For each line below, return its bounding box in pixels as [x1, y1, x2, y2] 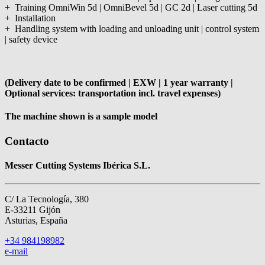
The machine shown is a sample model [5, 111, 157, 122]
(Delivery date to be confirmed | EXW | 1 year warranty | [5, 77, 233, 88]
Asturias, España [5, 215, 67, 226]
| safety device [5, 34, 57, 44]
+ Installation [5, 12, 56, 23]
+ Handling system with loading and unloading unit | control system [5, 23, 259, 34]
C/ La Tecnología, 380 [5, 194, 89, 205]
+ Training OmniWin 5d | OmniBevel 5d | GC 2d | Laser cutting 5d [5, 2, 257, 12]
